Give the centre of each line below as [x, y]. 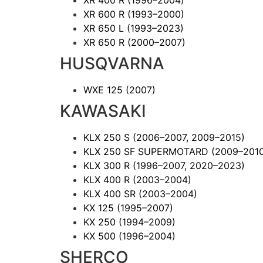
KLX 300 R [108, 165]
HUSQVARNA [112, 63]
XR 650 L [105, 28]
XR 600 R [105, 14]
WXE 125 [104, 90]
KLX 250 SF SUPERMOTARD [147, 151]
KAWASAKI [103, 111]
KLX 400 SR [111, 193]
